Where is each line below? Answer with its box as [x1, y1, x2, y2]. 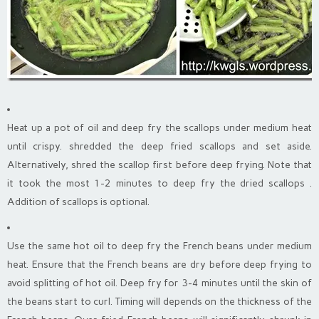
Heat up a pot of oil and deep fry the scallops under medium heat [7, 121, 312, 134]
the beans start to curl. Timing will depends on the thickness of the [7, 295, 312, 308]
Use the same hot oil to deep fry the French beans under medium [7, 239, 312, 252]
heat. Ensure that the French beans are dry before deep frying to [7, 258, 312, 271]
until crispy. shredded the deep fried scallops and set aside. [7, 140, 312, 152]
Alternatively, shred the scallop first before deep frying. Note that [7, 158, 312, 171]
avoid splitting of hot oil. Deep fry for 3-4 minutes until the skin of [7, 276, 312, 289]
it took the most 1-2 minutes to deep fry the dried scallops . [7, 177, 312, 189]
